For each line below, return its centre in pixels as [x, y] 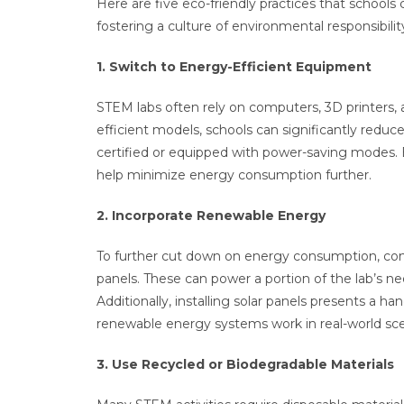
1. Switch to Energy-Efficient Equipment [234, 67]
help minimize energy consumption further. [236, 175]
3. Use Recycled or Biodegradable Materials [245, 364]
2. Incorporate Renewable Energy [211, 216]
